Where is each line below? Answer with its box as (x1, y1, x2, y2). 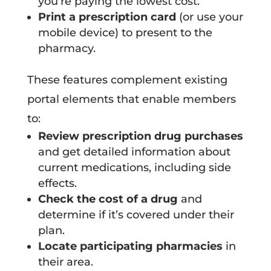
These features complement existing (27, 73, 227, 87)
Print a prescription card (38, 10, 176, 24)
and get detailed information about (38, 145, 230, 158)
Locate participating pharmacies (38, 239, 223, 253)
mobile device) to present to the (38, 25, 212, 39)
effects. (38, 176, 77, 190)
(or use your (175, 10, 243, 24)
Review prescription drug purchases (38, 129, 243, 143)
